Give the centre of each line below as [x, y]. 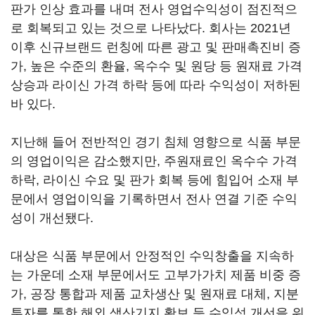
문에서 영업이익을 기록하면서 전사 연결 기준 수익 [154, 199]
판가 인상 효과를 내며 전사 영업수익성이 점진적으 [154, 9]
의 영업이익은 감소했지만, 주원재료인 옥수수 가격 [154, 161]
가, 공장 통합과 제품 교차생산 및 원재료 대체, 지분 [155, 294]
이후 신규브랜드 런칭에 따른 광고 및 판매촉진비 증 [156, 47]
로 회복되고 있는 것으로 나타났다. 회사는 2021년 [151, 28]
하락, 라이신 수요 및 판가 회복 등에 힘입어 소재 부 [155, 180]
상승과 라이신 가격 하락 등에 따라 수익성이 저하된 [156, 85]
